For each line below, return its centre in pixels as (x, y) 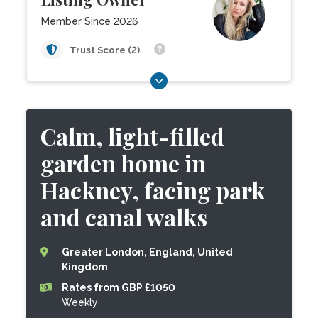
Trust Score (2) (106, 50)
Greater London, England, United (148, 252)
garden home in (124, 163)
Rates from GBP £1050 (119, 287)
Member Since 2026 (90, 21)
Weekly (80, 302)
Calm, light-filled (133, 136)
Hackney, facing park (153, 190)
